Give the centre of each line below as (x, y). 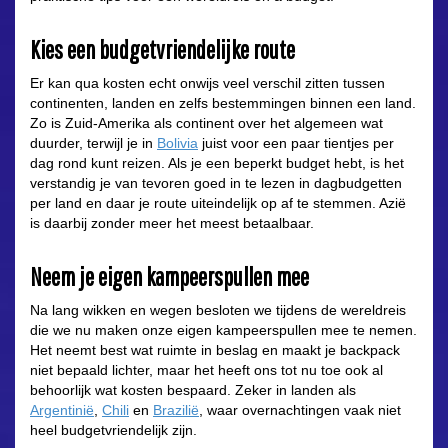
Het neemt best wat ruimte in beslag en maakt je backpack (215, 350)
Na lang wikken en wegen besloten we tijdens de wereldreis (218, 310)
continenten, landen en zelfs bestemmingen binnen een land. (223, 103)
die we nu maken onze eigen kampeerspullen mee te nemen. (223, 330)
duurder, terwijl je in (93, 143)
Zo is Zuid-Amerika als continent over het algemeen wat (206, 123)
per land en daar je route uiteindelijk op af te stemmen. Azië (218, 203)
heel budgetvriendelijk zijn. (113, 430)
